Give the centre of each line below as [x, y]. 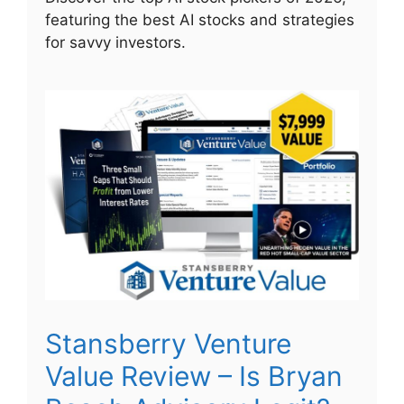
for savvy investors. [115, 42]
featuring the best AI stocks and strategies [200, 19]
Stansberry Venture [168, 344]
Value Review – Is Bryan [194, 376]
